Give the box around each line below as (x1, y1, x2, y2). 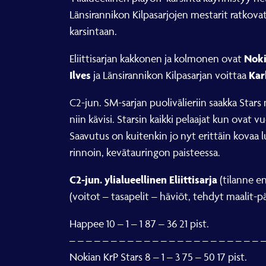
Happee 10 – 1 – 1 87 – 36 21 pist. (69, 217, 209, 230)
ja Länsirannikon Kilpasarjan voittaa (91, 69, 249, 81)
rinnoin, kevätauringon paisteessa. (69, 146, 220, 159)
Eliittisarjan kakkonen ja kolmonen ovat (69, 52, 244, 65)
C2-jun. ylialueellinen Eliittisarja (69, 173, 220, 186)
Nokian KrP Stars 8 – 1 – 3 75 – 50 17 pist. (69, 251, 247, 263)
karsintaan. (69, 25, 117, 37)
